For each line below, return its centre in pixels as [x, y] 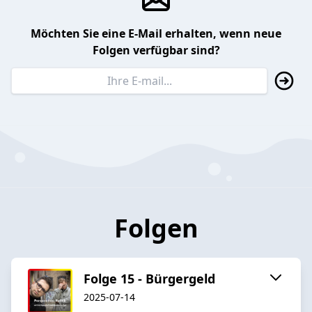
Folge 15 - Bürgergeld [149, 278]
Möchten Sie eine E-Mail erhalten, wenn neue [156, 34]
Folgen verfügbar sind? [156, 50]
